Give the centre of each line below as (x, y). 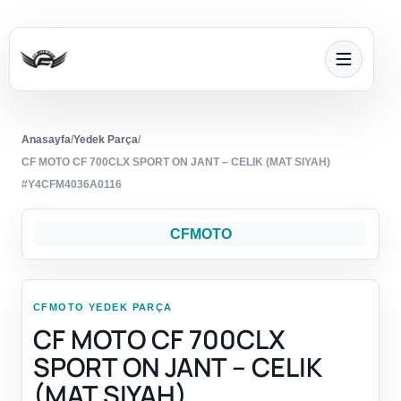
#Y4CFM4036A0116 (72, 185)
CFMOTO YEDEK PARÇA (103, 307)
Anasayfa (46, 140)
